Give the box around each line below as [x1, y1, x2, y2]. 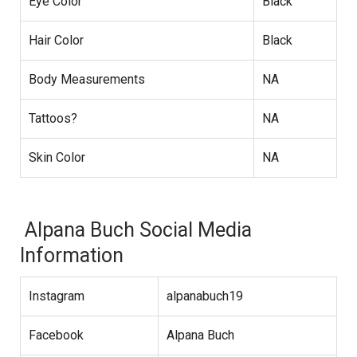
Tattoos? [29, 111, 77, 127]
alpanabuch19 [167, 288, 243, 304]
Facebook [29, 328, 84, 343]
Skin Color [29, 150, 85, 166]
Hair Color [29, 33, 84, 49]
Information [20, 244, 124, 268]
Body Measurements [29, 72, 145, 88]
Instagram [29, 288, 84, 304]
